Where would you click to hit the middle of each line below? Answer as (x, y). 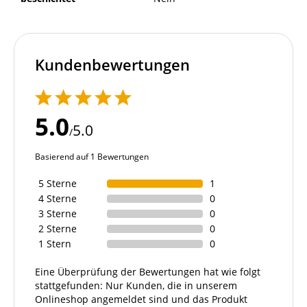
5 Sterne (58, 184)
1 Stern (55, 244)
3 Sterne (58, 214)
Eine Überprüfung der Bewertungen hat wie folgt (148, 272)
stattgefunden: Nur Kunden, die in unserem (136, 286)
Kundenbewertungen (112, 65)
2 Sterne (58, 229)
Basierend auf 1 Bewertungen (92, 157)
